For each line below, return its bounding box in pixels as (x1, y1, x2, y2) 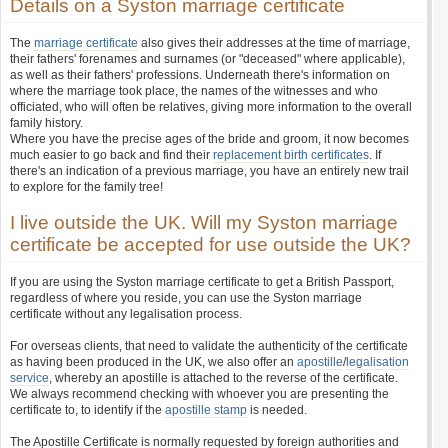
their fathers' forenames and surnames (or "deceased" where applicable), (10, 52, 405, 66)
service (10, 371, 49, 385)
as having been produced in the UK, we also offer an (10, 355, 297, 369)
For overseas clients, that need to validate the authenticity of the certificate (10, 339, 408, 353)
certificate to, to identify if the (10, 403, 165, 417)
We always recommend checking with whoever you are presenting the (10, 387, 389, 401)
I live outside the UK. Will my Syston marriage (10, 212, 398, 233)
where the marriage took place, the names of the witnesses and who (10, 84, 378, 98)
